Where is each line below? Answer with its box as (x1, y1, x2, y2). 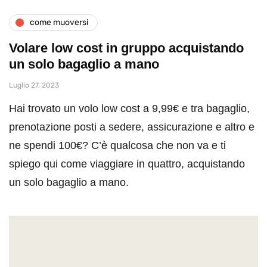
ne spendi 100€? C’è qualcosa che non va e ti (9, 139, 226, 151)
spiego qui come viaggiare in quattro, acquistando (9, 157, 245, 170)
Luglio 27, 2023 (9, 80, 59, 89)
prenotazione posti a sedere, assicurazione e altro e (9, 120, 254, 133)
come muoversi (30, 17, 88, 28)
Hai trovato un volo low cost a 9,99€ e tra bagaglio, (9, 102, 250, 114)
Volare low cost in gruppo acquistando (9, 40, 244, 55)
